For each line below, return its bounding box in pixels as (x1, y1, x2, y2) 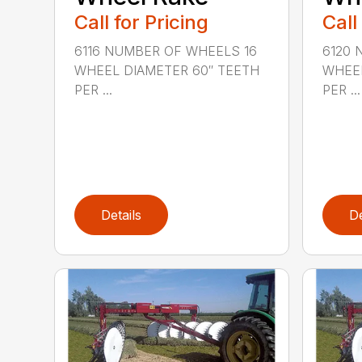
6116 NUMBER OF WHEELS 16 (74, 43, 258, 60)
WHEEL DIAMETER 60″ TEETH (74, 62, 260, 79)
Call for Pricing (74, 11, 209, 35)
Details (101, 207, 142, 224)
